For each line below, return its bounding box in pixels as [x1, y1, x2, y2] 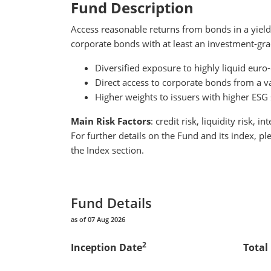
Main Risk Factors [71, 114, 151, 127]
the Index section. [71, 143, 144, 156]
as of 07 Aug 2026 [71, 214, 125, 224]
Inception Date [71, 240, 142, 254]
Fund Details [71, 193, 152, 212]
